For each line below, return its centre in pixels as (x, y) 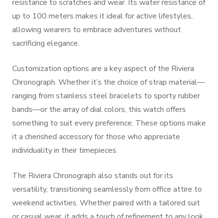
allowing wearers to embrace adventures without (97, 30)
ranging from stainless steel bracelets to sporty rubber (106, 96)
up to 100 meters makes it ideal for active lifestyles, (102, 16)
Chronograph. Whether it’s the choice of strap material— (109, 82)
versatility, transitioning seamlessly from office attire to (107, 189)
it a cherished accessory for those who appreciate (96, 137)
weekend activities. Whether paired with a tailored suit (106, 203)
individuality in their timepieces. (65, 150)
